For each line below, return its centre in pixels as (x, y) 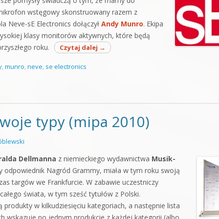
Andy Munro (122, 24)
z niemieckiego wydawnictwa (104, 159)
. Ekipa (153, 24)
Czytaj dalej (79, 47)
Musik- (164, 159)
